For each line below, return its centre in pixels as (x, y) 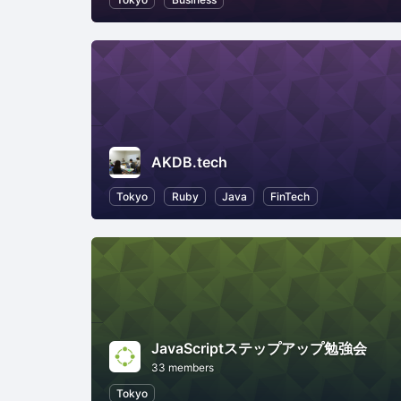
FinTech (290, 196)
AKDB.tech (189, 162)
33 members (183, 367)
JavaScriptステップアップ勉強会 (259, 348)
